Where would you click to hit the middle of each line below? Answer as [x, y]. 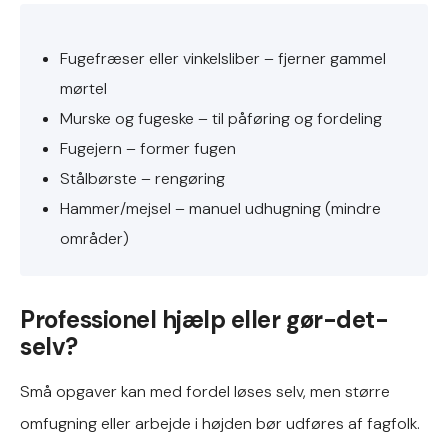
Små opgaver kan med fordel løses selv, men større [205, 391]
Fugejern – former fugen [148, 148]
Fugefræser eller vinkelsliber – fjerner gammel [223, 58]
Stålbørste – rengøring [142, 178]
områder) [94, 238]
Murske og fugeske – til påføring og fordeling [221, 118]
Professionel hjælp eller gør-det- [204, 319]
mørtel [83, 88]
